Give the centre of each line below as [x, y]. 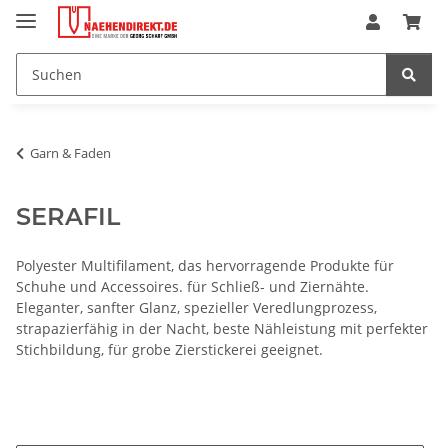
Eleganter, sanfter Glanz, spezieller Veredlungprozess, [196, 307]
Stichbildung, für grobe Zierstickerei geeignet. [169, 349]
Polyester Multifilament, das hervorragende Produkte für [205, 265]
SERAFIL [68, 216]
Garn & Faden [70, 152]
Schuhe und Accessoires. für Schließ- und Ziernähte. [192, 286]
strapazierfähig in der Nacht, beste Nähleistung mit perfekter [222, 328]
